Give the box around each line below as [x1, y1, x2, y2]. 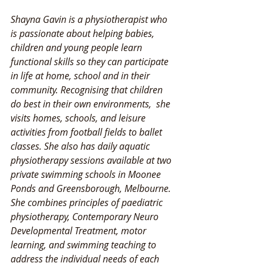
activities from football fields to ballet [11, 125, 164, 139]
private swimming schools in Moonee [11, 167, 163, 181]
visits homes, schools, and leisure [11, 111, 148, 124]
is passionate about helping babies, [11, 26, 157, 40]
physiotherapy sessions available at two [11, 153, 174, 167]
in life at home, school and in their [11, 69, 152, 82]
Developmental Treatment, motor [11, 224, 149, 237]
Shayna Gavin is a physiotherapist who [11, 12, 170, 26]
